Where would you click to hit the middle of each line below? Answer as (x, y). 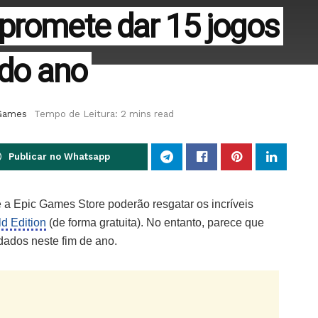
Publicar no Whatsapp (59, 157)
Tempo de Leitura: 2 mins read (104, 114)
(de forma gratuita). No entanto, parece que (155, 223)
